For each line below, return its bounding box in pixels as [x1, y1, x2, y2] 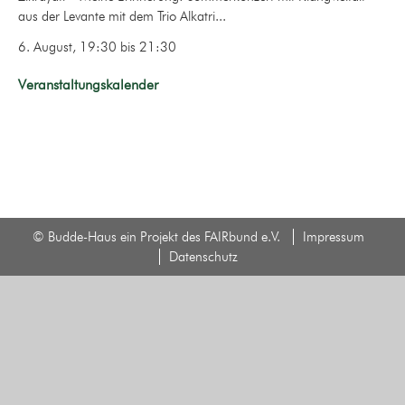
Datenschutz [168, 249, 238, 265]
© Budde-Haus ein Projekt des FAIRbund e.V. [32, 229, 280, 245]
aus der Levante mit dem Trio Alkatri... [18, 8, 226, 25]
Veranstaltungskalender [18, 75, 158, 93]
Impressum [302, 229, 364, 245]
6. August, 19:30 [18, 38, 117, 55]
